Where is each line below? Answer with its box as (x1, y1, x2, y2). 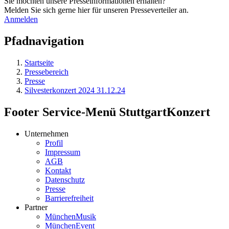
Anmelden (4, 15, 38, 24)
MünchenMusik (45, 212, 96, 221)
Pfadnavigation (4, 34, 84, 48)
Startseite (25, 58, 54, 67)
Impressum (45, 147, 80, 156)
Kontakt (45, 166, 71, 175)
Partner (25, 202, 48, 212)
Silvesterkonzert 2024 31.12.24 (25, 85, 125, 95)
